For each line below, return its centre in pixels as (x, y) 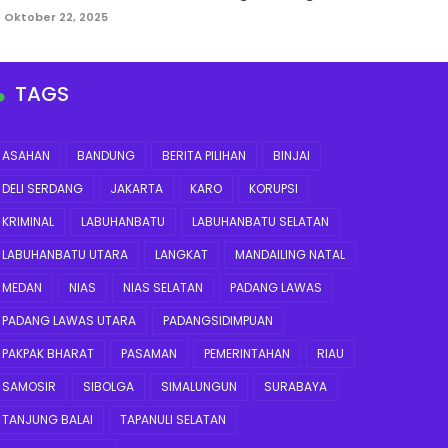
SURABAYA (295, 386)
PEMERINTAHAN (247, 353)
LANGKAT (181, 254)
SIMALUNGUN (199, 386)
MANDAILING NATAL (290, 254)
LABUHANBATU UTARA (65, 254)
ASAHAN (26, 155)
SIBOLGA (108, 386)
